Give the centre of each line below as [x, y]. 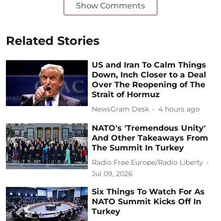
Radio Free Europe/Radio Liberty [148, 163]
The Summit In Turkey [138, 147]
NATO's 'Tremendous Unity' [149, 128]
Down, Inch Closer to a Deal [149, 74]
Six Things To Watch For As [148, 191]
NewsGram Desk [121, 109]
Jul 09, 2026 [112, 173]
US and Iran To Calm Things [149, 65]
